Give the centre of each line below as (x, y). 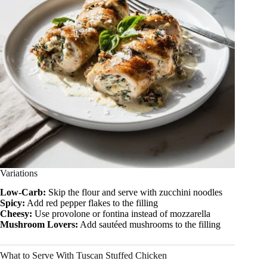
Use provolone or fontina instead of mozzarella (121, 214)
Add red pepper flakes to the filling (91, 203)
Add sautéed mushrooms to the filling (149, 225)
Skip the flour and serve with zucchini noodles (134, 193)
